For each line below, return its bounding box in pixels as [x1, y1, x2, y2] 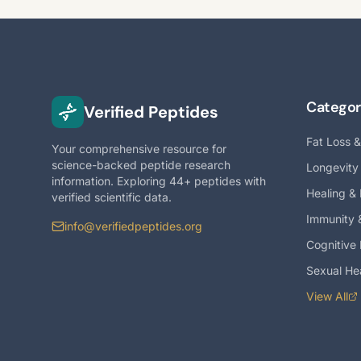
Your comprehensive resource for [52, 142, 226, 156]
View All [306, 289, 348, 303]
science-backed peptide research [52, 158, 230, 172]
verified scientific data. [52, 190, 172, 204]
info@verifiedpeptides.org [64, 219, 202, 233]
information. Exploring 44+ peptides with [52, 174, 266, 188]
